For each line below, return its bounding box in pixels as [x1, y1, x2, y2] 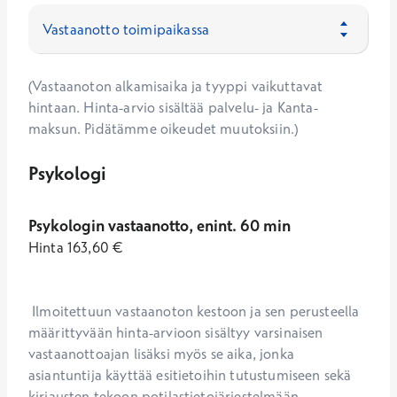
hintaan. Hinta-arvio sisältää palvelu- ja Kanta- [28, 98, 318, 116]
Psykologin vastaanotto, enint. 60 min [28, 215, 291, 236]
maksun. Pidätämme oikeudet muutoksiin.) [28, 120, 299, 137]
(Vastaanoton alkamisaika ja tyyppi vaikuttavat [28, 77, 323, 95]
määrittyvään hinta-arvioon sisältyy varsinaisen [28, 323, 323, 341]
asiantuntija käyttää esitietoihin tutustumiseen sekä [28, 366, 352, 384]
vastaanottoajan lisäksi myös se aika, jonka [28, 345, 294, 362]
